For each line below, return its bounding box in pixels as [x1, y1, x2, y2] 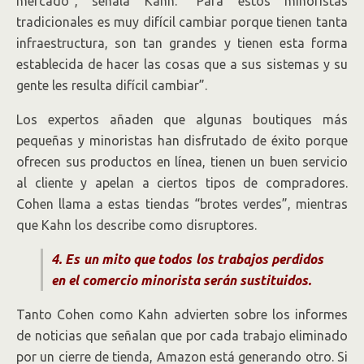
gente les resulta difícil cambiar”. [16, 78, 207, 93]
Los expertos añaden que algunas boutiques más [16, 112, 348, 128]
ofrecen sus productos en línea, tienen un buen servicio [16, 154, 348, 170]
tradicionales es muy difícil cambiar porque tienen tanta [16, 15, 348, 30]
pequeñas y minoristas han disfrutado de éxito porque [16, 133, 348, 149]
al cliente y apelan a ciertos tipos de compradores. [16, 175, 348, 191]
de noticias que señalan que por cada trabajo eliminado [16, 328, 348, 344]
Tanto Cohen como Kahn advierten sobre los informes [16, 307, 348, 323]
